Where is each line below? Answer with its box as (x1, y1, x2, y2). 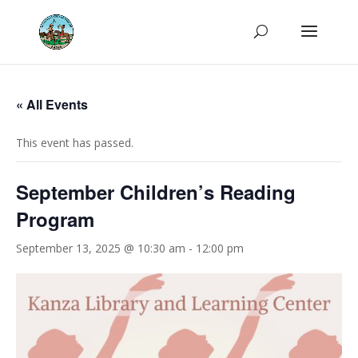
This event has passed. (16, 135, 133, 150)
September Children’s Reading (16, 178, 296, 205)
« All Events (16, 95, 88, 113)
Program (16, 205, 94, 233)
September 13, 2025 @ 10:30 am (16, 241, 185, 256)
